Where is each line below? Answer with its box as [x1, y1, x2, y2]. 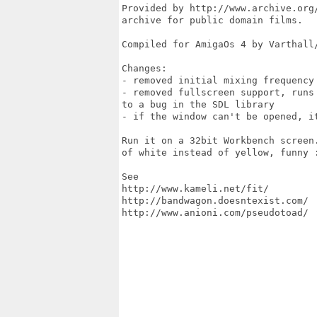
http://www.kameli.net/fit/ [122, 183, 275, 194]
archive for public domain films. [122, 15, 309, 25]
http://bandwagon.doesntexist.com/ [122, 195, 309, 206]
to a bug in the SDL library [122, 99, 275, 110]
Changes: [122, 63, 167, 74]
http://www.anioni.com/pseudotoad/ [122, 207, 309, 218]
